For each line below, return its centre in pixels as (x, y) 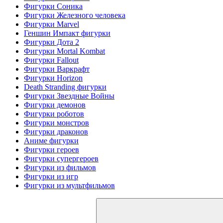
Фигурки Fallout (51, 60)
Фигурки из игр (51, 176)
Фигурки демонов (55, 105)
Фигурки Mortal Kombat (64, 51)
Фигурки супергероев (61, 159)
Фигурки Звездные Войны (69, 96)
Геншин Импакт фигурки (67, 33)
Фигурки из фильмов (60, 167)
